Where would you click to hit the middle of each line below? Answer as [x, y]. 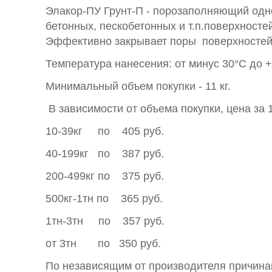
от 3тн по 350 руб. [103, 243]
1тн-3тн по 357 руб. [105, 221]
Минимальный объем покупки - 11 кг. [138, 86]
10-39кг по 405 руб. [105, 131]
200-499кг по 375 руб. [105, 176]
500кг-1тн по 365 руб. [104, 199]
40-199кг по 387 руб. [105, 154]
